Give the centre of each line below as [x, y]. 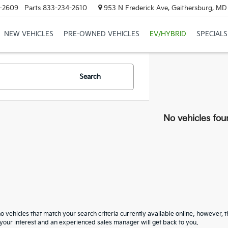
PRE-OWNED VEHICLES [101, 34]
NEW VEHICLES [28, 34]
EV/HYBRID [168, 34]
